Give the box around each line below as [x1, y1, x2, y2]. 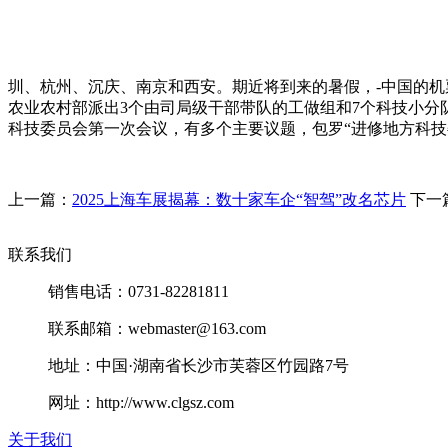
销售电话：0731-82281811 [48, 282, 229, 300]
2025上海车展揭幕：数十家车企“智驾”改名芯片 [72, 190, 406, 208]
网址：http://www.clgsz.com [48, 393, 234, 411]
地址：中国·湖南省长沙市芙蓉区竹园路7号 [48, 356, 349, 374]
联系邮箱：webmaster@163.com [48, 319, 266, 337]
